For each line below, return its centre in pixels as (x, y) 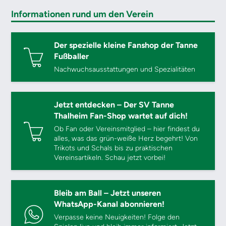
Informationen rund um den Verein (82, 14)
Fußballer (72, 56)
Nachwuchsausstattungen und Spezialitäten (125, 69)
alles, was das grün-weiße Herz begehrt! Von (126, 138)
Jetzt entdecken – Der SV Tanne (114, 105)
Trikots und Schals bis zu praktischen (114, 148)
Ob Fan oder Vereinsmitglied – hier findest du (127, 129)
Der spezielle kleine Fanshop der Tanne (126, 45)
